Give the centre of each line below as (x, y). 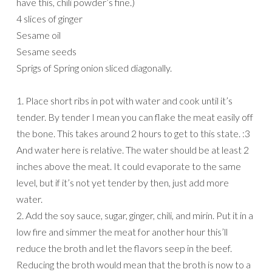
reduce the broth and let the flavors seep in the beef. (124, 248)
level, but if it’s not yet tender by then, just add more (123, 182)
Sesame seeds (46, 51)
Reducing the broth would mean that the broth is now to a (134, 264)
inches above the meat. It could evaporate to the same (129, 166)
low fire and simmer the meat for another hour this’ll (122, 231)
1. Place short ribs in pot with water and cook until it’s (124, 100)
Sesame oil (39, 35)
